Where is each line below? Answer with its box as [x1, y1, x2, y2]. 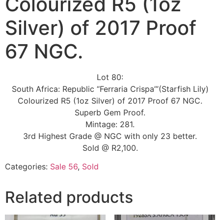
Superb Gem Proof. [75, 107, 145, 117]
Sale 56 [50, 162, 78, 172]
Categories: [5, 162, 50, 172]
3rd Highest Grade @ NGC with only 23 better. [23, 131, 197, 141]
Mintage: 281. [85, 119, 135, 129]
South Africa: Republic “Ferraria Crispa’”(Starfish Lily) [11, 83, 209, 94]
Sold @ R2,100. [82, 142, 138, 153]
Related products [5, 188, 133, 207]
